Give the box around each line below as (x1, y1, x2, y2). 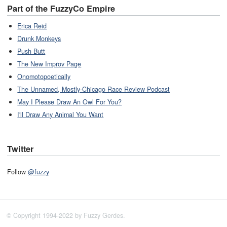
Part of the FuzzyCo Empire (7, 2, 115, 14)
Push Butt (17, 46, 46, 56)
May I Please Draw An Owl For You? (17, 97, 122, 106)
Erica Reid (17, 21, 47, 30)
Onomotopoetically (17, 71, 71, 81)
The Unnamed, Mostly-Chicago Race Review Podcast (17, 84, 170, 94)
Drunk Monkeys (17, 33, 61, 43)
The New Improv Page (17, 59, 82, 68)
